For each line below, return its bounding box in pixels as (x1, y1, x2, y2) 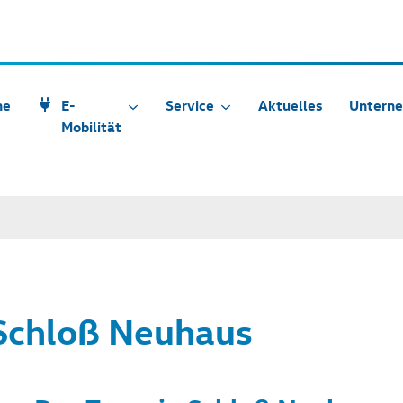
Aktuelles (258, 96, 322, 114)
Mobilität (61, 118, 121, 136)
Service (166, 96, 214, 114)
